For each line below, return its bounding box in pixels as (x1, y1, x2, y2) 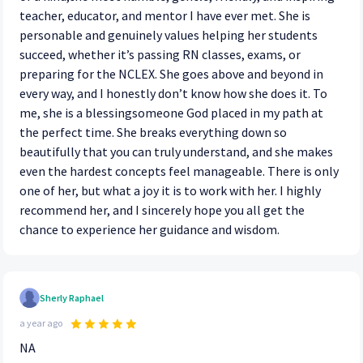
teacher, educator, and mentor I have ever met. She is (19, 7, 310, 24)
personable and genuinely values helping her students (19, 27, 318, 44)
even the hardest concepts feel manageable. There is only (19, 163, 267, 180)
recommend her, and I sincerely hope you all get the (19, 202, 305, 219)
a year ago (19, 317, 62, 330)
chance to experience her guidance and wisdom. (19, 221, 280, 238)
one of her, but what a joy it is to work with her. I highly (19, 182, 321, 199)
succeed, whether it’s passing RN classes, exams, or (19, 46, 301, 63)
